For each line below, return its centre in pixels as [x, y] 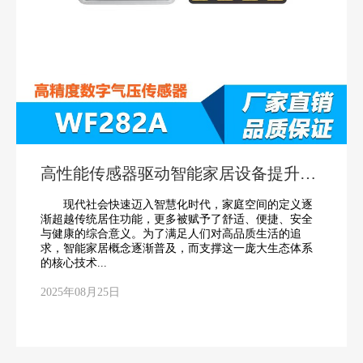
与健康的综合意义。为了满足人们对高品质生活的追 [171, 233]
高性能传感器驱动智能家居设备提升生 [178, 173]
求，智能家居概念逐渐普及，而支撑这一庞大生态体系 [177, 248]
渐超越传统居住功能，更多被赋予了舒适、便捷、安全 [177, 219]
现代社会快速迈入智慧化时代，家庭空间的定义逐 [177, 204]
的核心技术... [74, 263]
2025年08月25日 [80, 292]
